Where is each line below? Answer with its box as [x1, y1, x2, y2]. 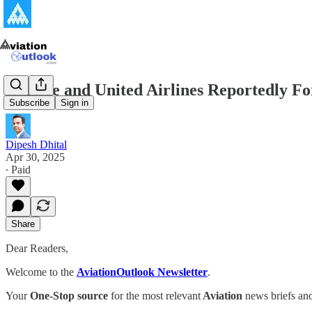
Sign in [61, 97, 88, 109]
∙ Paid [6, 163, 31, 175]
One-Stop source [30, 289, 108, 302]
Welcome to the [6, 265, 77, 278]
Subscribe [9, 97, 49, 109]
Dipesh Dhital [6, 138, 67, 150]
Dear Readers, [6, 242, 68, 254]
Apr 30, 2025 [6, 150, 65, 163]
